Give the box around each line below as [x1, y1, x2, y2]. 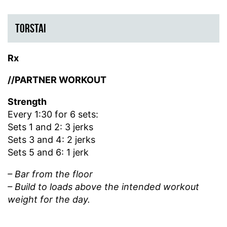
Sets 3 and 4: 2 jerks [8, 134, 95, 145]
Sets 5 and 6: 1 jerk [8, 147, 89, 158]
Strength [8, 96, 47, 107]
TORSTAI [15, 22, 46, 35]
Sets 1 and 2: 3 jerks [8, 122, 93, 133]
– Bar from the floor [8, 169, 93, 180]
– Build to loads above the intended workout [8, 181, 199, 193]
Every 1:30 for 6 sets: [8, 109, 98, 120]
